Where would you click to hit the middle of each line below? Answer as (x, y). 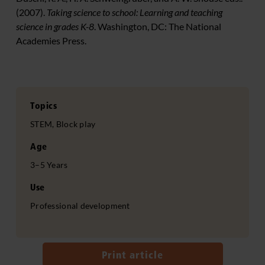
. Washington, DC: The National (158, 27)
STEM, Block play (63, 124)
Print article (132, 255)
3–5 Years (49, 165)
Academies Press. (51, 41)
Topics (43, 106)
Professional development (80, 206)
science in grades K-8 (55, 27)
